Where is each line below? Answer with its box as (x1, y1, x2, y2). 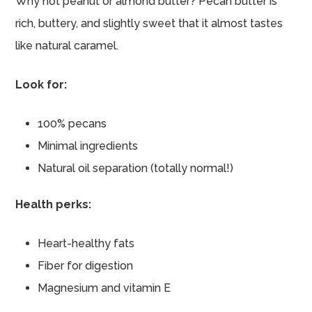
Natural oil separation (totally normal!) (38, 161, 234, 175)
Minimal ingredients (38, 139, 139, 153)
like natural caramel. (15, 38, 119, 52)
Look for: (15, 77, 68, 91)
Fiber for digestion (38, 258, 134, 272)
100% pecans (38, 116, 107, 130)
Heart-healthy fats (38, 236, 135, 250)
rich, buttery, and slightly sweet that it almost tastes (15, 16, 283, 30)
